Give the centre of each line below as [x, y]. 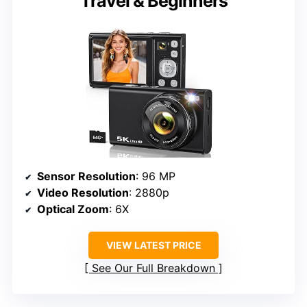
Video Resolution [83, 193]
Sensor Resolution [86, 176]
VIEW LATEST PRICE [153, 245]
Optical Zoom [73, 209]
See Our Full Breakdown [153, 268]
